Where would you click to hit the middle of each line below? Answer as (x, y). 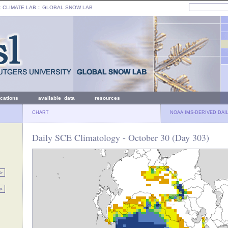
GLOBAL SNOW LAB (67, 7)
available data (56, 98)
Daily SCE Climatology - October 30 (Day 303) (121, 137)
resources (107, 98)
